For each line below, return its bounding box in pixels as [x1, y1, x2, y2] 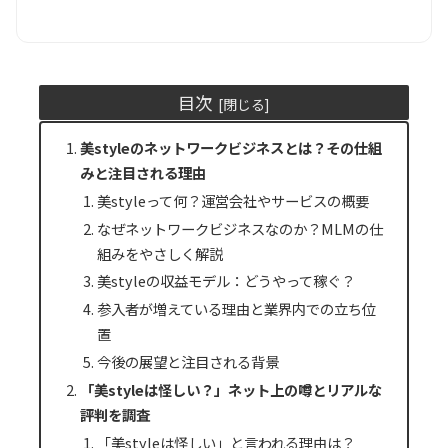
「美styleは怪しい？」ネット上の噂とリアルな [79, 379, 382, 401]
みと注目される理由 [79, 161, 206, 183]
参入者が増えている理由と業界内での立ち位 [96, 298, 376, 320]
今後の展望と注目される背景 [96, 351, 279, 373]
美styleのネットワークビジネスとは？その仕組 [79, 136, 382, 158]
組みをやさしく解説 [96, 242, 223, 264]
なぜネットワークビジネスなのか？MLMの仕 [96, 217, 383, 239]
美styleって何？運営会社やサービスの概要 [96, 189, 369, 211]
